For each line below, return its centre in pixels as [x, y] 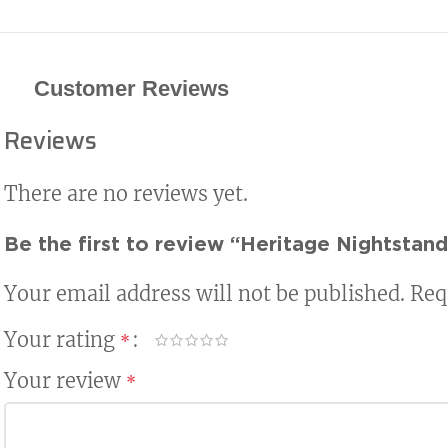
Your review [65, 380]
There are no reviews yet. [126, 193]
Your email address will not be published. [204, 293]
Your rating [62, 339]
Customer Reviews [131, 88]
